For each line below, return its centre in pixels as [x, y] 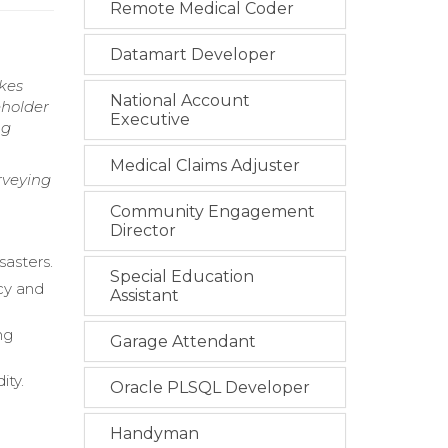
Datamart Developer [192, 55]
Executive [149, 120]
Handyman [154, 434]
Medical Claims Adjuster [204, 166]
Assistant [144, 296]
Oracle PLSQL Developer [209, 388]
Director [142, 231]
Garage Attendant [182, 342]
